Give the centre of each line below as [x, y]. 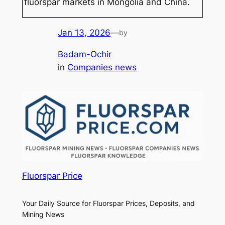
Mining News [43, 214]
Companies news [102, 67]
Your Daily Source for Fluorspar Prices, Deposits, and [108, 203]
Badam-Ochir [85, 54]
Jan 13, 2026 [84, 32]
